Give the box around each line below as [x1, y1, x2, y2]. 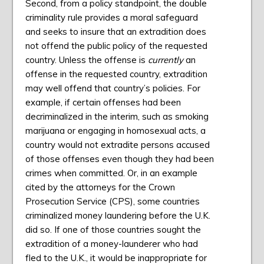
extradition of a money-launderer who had [25, 238, 198, 250]
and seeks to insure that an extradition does [25, 26, 206, 38]
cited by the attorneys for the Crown [25, 181, 175, 193]
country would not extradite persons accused [25, 139, 210, 151]
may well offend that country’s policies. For [25, 82, 200, 94]
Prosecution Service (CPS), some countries [25, 196, 200, 207]
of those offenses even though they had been [25, 153, 214, 165]
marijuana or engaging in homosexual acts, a [25, 125, 206, 137]
